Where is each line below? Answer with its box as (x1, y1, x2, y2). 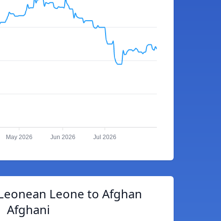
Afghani (6, 201, 50, 218)
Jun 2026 (50, 134, 75, 141)
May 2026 (5, 134, 33, 141)
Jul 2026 (93, 134, 117, 141)
